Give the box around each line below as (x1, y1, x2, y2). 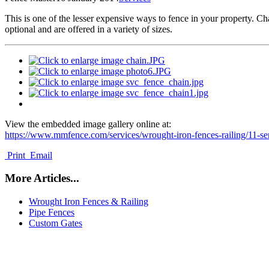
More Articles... (5, 172, 79, 185)
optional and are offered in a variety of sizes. (5, 23, 175, 34)
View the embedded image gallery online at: (5, 118, 171, 129)
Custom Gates (29, 218, 82, 229)
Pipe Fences (29, 207, 74, 218)
